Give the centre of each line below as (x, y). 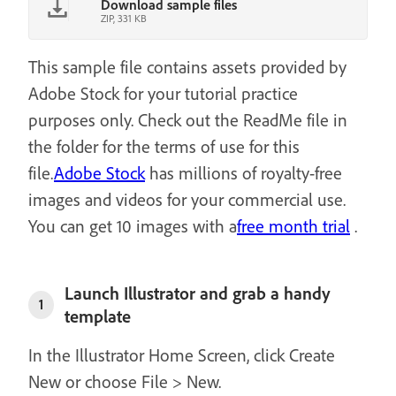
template (97, 316)
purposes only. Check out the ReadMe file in (188, 119)
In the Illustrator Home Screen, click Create (182, 354)
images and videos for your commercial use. (187, 199)
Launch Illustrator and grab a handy (197, 293)
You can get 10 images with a (133, 225)
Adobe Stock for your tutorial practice (163, 93)
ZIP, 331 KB (124, 18)
